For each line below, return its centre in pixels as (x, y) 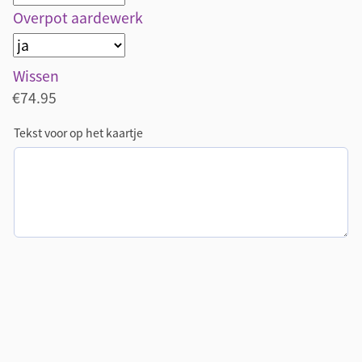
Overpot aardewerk (78, 18)
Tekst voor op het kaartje (78, 132)
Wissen (36, 76)
